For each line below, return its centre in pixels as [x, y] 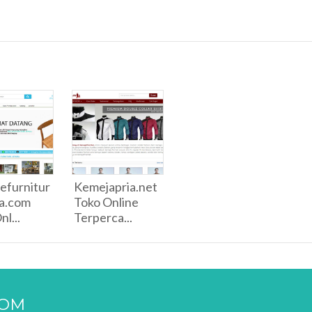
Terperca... [103, 217]
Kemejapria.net [116, 187]
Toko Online [106, 202]
